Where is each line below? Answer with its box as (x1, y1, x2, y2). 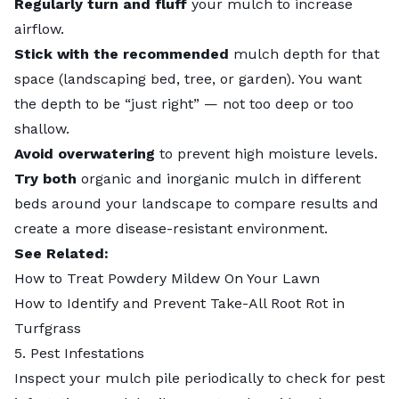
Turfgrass (14, 320, 81, 338)
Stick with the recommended (14, 45, 233, 63)
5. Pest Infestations (14, 345, 144, 362)
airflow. (14, 20, 69, 38)
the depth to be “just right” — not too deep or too (14, 95, 354, 113)
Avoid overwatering (14, 145, 159, 163)
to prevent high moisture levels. (159, 145, 378, 163)
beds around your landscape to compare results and (14, 195, 379, 213)
